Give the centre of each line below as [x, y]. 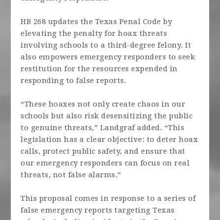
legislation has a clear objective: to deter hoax [110, 139]
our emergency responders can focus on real [105, 163]
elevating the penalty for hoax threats [94, 33]
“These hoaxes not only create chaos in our [103, 104]
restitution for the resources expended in [99, 69]
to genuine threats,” [60, 128]
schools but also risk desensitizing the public [107, 116]
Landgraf [117, 128]
